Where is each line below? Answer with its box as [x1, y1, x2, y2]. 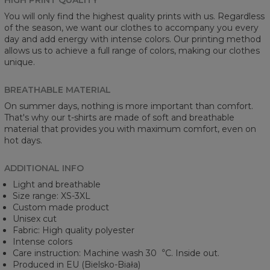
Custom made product [13, 201, 109, 213]
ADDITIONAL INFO [4, 162, 84, 174]
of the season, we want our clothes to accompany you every [4, 22, 259, 33]
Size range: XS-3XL [13, 190, 90, 201]
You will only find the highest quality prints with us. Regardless [4, 10, 265, 22]
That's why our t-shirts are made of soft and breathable [4, 111, 234, 123]
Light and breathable [13, 178, 101, 190]
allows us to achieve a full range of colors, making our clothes [4, 45, 260, 56]
